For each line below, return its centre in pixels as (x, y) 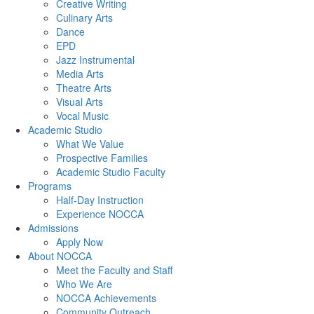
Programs (50, 186)
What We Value (90, 144)
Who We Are (84, 284)
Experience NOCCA (100, 214)
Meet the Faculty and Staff (114, 270)
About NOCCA (60, 256)
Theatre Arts (84, 88)
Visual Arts (80, 102)
